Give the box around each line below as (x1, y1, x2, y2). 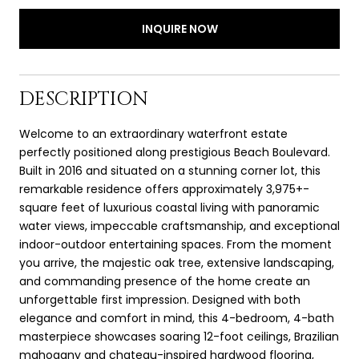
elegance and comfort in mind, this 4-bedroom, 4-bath (19, 309, 334, 326)
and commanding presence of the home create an (19, 272, 310, 289)
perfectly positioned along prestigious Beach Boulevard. (19, 143, 330, 160)
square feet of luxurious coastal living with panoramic (19, 199, 320, 216)
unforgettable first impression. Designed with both (19, 291, 301, 308)
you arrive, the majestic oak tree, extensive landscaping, (19, 254, 334, 271)
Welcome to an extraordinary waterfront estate (19, 125, 288, 142)
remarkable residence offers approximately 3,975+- (19, 180, 309, 197)
